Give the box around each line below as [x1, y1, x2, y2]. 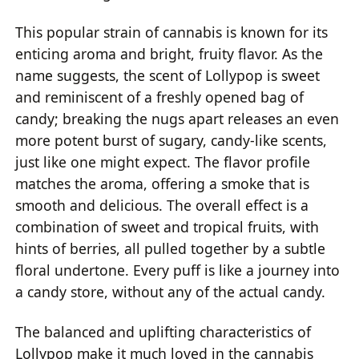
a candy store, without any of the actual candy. [15, 282, 326, 302]
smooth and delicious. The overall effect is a [15, 196, 309, 216]
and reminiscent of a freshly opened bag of [15, 87, 305, 107]
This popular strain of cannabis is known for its [15, 22, 329, 42]
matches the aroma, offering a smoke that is [15, 174, 310, 194]
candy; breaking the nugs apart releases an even [15, 109, 340, 129]
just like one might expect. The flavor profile [15, 152, 311, 172]
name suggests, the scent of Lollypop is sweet [15, 66, 321, 86]
